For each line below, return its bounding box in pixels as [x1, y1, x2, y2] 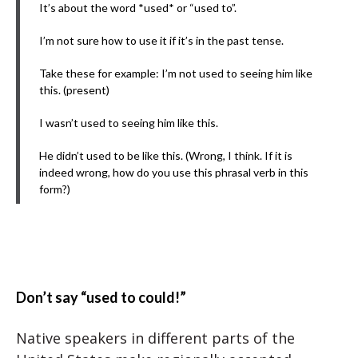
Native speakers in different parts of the [16, 328, 295, 348]
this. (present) [39, 83, 109, 97]
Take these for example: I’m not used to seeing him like [39, 66, 312, 80]
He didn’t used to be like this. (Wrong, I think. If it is [39, 149, 292, 162]
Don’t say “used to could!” [16, 288, 186, 306]
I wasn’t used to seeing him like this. [39, 116, 218, 129]
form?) [39, 182, 70, 196]
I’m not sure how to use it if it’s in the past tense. [39, 34, 284, 47]
